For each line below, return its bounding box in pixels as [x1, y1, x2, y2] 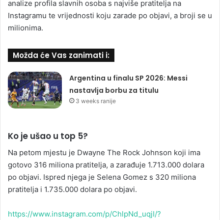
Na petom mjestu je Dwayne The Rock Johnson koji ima [8, 147, 200, 157]
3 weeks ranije [76, 97, 116, 105]
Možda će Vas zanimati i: [13, 50, 110, 60]
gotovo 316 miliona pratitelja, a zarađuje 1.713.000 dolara [8, 160, 204, 169]
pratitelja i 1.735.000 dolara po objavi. [8, 184, 137, 194]
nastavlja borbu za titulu [69, 85, 159, 95]
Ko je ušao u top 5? [8, 130, 88, 142]
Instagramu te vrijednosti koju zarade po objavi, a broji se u [8, 11, 212, 20]
